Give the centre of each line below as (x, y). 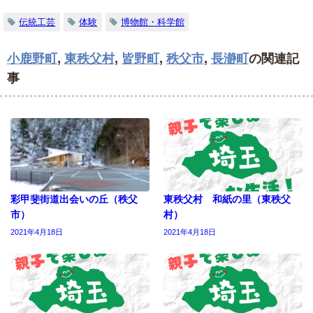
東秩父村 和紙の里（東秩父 (227, 199)
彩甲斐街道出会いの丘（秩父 (74, 199)
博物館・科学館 (152, 22)
